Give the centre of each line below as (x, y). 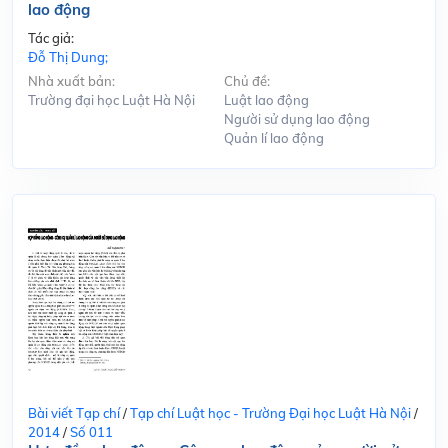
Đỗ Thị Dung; (68, 56)
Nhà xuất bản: (71, 80)
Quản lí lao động (274, 137)
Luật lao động (266, 99)
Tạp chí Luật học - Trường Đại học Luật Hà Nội (270, 412)
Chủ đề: (247, 80)
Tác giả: (51, 37)
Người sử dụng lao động (297, 118)
